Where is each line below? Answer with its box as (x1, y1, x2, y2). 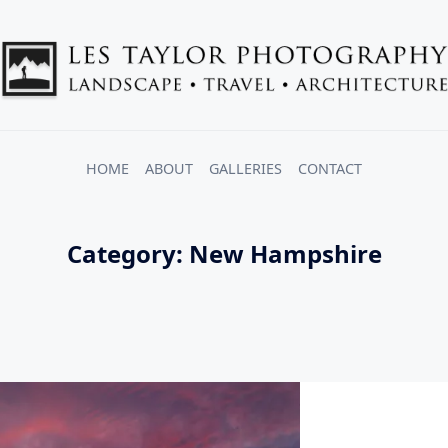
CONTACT (298, 158, 362, 178)
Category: (66, 237, 189, 270)
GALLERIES (209, 158, 282, 178)
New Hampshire (188, 237, 382, 270)
